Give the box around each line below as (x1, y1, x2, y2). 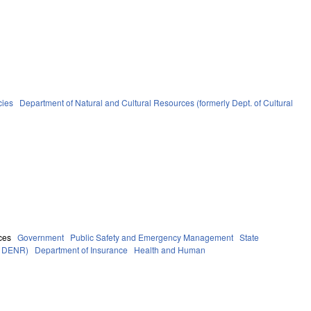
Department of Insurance (35, 243, 128, 255)
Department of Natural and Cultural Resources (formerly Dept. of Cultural (19, 96, 294, 108)
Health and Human (134, 243, 206, 255)
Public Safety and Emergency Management (70, 230, 234, 243)
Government (17, 230, 65, 243)
